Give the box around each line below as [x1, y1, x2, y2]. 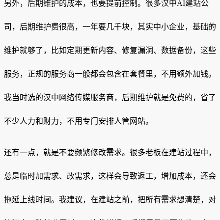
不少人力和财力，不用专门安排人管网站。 [4, 117, 153, 126]
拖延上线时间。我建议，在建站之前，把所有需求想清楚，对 [4, 195, 216, 204]
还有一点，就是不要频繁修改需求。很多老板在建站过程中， [4, 148, 216, 157]
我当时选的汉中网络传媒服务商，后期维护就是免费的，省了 [4, 93, 216, 102]
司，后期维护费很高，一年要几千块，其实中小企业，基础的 [4, 23, 216, 31]
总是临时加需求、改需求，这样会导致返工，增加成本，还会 [4, 172, 216, 181]
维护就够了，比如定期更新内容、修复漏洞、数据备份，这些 [4, 46, 216, 55]
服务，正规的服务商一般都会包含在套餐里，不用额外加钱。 [4, 70, 216, 79]
